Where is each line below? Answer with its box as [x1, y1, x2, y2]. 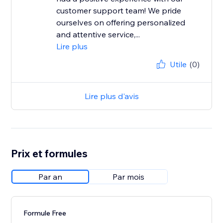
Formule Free [23, 209, 67, 218]
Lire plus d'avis [84, 91, 139, 102]
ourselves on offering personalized [56, 17, 186, 28]
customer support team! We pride [56, 5, 182, 16]
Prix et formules [11, 147, 88, 160]
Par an [38, 172, 63, 182]
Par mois [112, 172, 145, 182]
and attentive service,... [56, 29, 140, 40]
